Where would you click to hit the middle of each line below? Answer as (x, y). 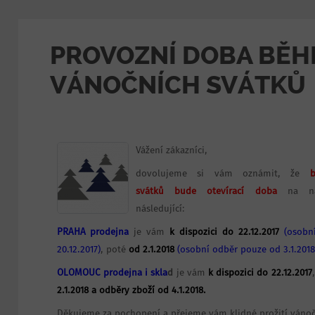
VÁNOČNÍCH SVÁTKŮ (178, 84)
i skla (156, 273)
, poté (114, 250)
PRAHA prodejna (93, 232)
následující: (160, 209)
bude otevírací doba (225, 191)
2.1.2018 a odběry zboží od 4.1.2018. (131, 290)
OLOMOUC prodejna (99, 273)
